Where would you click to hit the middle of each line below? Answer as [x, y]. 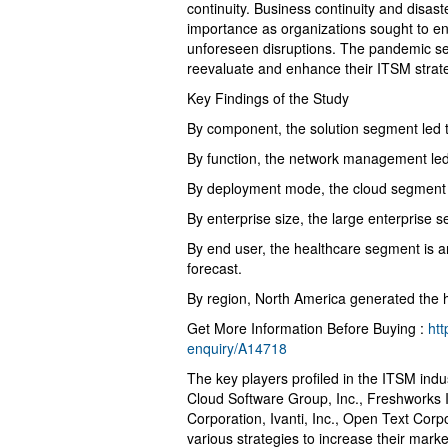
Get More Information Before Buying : [307, 328]
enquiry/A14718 [237, 348]
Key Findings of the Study [268, 98]
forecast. [214, 268]
